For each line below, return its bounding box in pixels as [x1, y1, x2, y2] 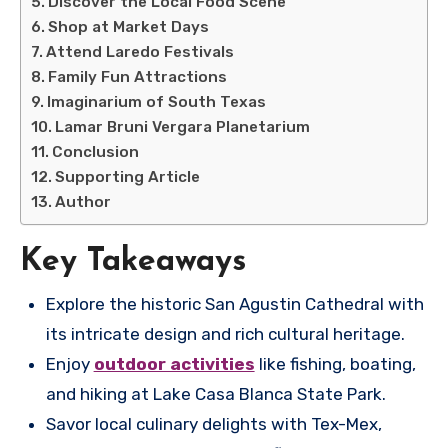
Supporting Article [55, 167, 201, 186]
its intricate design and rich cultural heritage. [45, 324, 405, 345]
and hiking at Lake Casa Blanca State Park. [45, 384, 386, 405]
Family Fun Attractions [48, 67, 228, 86]
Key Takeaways [20, 245, 246, 278]
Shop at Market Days [48, 17, 210, 36]
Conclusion [52, 142, 140, 161]
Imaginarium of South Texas [47, 92, 267, 111]
